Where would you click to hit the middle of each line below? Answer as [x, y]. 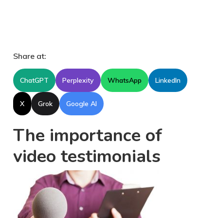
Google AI [81, 104]
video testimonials [87, 156]
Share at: [29, 56]
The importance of [87, 136]
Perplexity [78, 80]
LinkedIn [168, 80]
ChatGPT [34, 80]
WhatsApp [124, 80]
